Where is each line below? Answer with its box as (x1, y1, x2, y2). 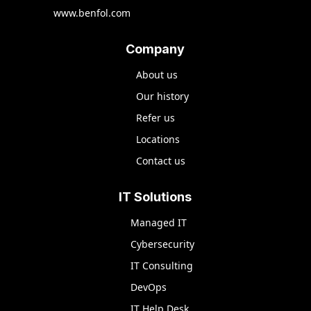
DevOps (130, 280, 167, 294)
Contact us (135, 153, 185, 167)
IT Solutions (119, 189, 192, 204)
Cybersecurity (130, 237, 194, 251)
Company (126, 41, 185, 56)
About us (135, 67, 178, 81)
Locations (135, 132, 180, 146)
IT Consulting (130, 258, 193, 272)
